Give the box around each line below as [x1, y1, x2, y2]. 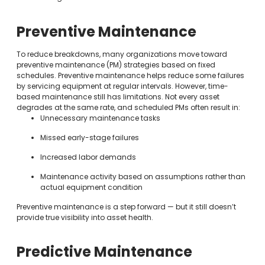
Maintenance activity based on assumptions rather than [40, 171, 245, 182]
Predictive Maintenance [16, 241, 192, 261]
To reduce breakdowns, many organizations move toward [16, 49, 227, 59]
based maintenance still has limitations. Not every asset [16, 91, 219, 102]
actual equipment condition [40, 182, 143, 192]
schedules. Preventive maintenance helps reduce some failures [16, 70, 244, 80]
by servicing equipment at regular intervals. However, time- [16, 80, 228, 91]
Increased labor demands [40, 151, 136, 162]
